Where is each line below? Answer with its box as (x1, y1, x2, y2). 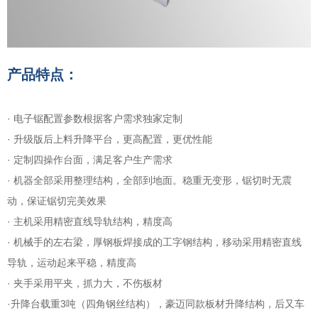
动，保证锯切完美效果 (7, 194, 106, 207)
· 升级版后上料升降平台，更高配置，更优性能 (7, 133, 212, 145)
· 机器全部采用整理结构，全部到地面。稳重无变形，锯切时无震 (7, 174, 292, 186)
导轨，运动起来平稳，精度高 (7, 256, 136, 268)
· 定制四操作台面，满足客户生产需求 (7, 153, 172, 165)
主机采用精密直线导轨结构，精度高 (13, 215, 172, 227)
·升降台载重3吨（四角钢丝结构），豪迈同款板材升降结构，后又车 (7, 297, 305, 309)
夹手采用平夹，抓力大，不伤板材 (13, 277, 163, 289)
